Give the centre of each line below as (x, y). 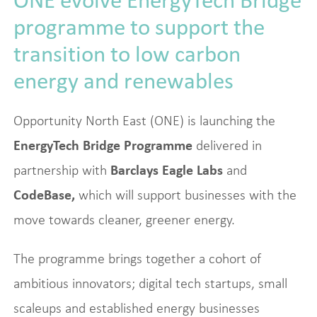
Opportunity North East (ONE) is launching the (144, 120)
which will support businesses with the (187, 194)
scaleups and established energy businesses (136, 307)
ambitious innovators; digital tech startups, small (150, 283)
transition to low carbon (127, 53)
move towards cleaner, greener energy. (124, 219)
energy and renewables (123, 80)
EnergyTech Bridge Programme (104, 145)
